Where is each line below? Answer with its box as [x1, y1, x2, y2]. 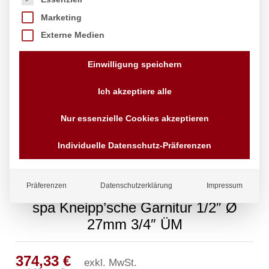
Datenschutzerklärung [100, 181, 173, 190]
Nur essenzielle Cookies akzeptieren [60, 113, 209, 124]
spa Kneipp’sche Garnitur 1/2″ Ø [32, 199, 237, 216]
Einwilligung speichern [87, 59, 182, 70]
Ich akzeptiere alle [97, 86, 172, 97]
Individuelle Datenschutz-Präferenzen [58, 141, 211, 151]
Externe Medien [41, 30, 104, 40]
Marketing [41, 12, 82, 22]
